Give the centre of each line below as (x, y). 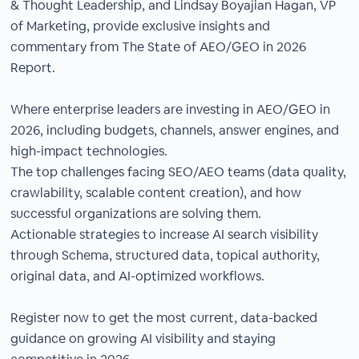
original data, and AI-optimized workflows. (138, 276)
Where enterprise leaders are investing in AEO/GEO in (171, 109)
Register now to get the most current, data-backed (164, 318)
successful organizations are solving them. (136, 214)
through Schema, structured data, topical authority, (165, 255)
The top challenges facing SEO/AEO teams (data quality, (179, 172)
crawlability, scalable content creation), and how (156, 193)
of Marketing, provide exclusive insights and (141, 26)
